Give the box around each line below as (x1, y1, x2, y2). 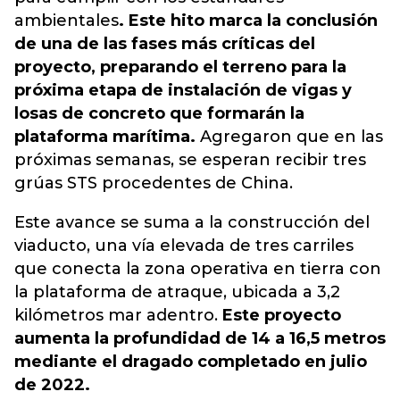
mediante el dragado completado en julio (14, 352, 367, 371)
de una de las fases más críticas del (14, 34, 315, 54)
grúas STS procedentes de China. (14, 173, 293, 193)
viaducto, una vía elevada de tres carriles (14, 236, 354, 255)
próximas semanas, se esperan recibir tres (14, 150, 366, 170)
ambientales (14, 11, 119, 30)
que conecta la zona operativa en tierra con (14, 259, 381, 279)
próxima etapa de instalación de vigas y (14, 80, 352, 100)
